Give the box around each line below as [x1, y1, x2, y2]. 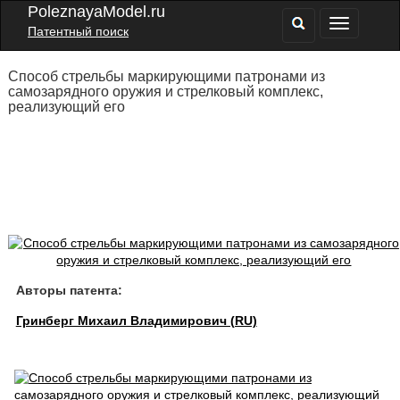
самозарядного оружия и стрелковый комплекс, [7, 84, 323, 99]
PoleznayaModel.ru [28, 3, 165, 21]
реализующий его [7, 99, 125, 114]
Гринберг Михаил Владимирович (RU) [15, 313, 257, 328]
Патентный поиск [28, 24, 129, 38]
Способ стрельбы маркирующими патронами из [7, 69, 325, 84]
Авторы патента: [15, 283, 122, 297]
